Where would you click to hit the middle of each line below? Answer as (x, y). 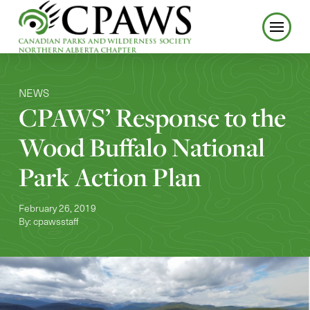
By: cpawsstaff (48, 221)
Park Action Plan (110, 177)
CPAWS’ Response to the (152, 118)
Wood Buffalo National (142, 147)
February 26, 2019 (57, 208)
